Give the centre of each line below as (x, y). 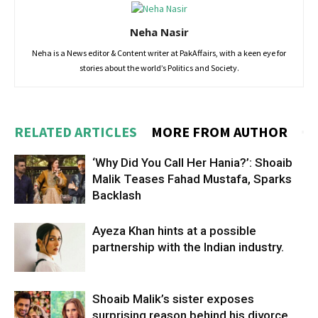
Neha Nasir (159, 32)
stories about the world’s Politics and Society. (159, 68)
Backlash (117, 196)
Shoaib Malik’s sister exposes (173, 299)
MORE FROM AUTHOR (219, 132)
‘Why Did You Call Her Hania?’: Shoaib (192, 163)
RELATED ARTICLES (76, 132)
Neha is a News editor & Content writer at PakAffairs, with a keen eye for (159, 53)
